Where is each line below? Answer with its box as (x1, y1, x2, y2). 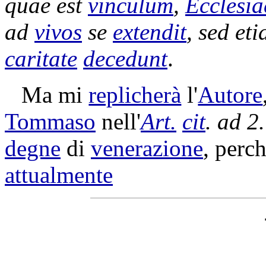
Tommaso (5, 109, 96, 134)
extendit (113, 19, 186, 45)
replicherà (88, 82, 182, 107)
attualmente (5, 162, 113, 188)
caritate (5, 46, 77, 71)
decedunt (83, 46, 167, 71)
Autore (198, 82, 263, 107)
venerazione (91, 135, 203, 161)
